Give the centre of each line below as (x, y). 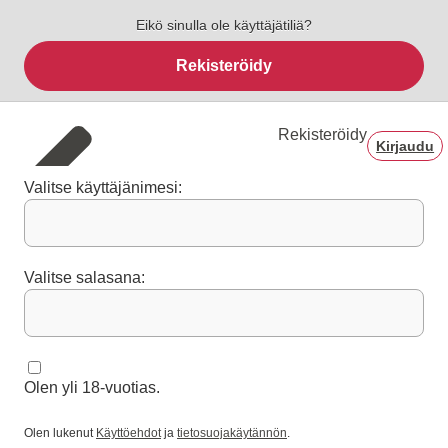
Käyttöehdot (128, 433)
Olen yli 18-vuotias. (92, 388)
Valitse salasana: (84, 278)
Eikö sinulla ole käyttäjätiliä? (224, 25)
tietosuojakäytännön (232, 433)
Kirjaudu (405, 146)
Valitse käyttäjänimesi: (103, 188)
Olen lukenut (60, 433)
